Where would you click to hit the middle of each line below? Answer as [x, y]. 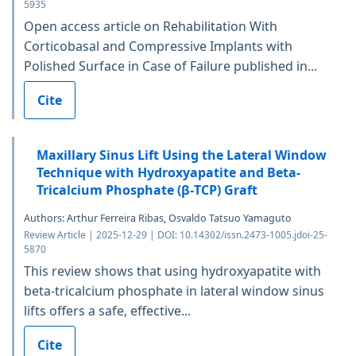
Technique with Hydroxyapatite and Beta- [168, 172]
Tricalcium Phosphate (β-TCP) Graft [147, 190]
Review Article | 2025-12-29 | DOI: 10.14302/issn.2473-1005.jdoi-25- [176, 234]
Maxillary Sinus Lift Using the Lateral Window [182, 155]
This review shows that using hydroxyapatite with [172, 271]
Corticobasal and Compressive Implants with [158, 46]
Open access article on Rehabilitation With [151, 26]
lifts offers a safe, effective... [107, 310]
